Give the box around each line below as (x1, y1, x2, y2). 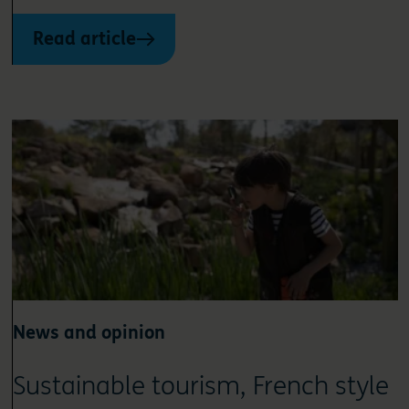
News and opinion (12, 321, 165, 343)
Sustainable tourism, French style (12, 370, 389, 402)
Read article (32, 28, 136, 50)
